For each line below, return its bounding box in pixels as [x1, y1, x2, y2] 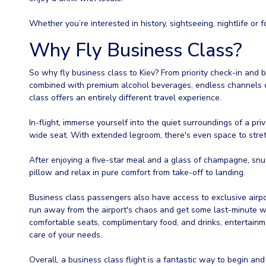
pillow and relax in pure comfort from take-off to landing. [29, 167, 245, 179]
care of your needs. [29, 229, 102, 241]
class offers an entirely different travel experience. [29, 92, 221, 104]
